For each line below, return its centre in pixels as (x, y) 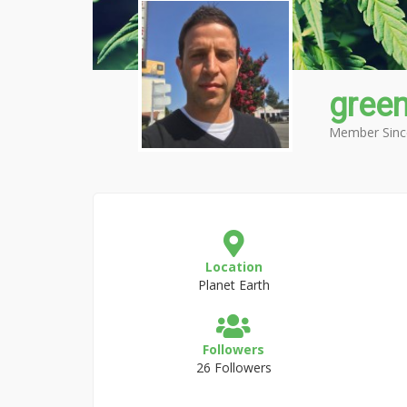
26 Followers (233, 367)
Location (233, 267)
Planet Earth (233, 285)
